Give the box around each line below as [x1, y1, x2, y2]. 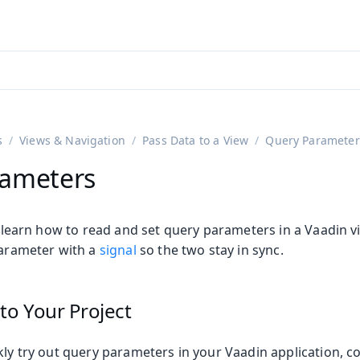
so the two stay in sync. [136, 241, 284, 260]
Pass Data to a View [142, 133, 249, 149]
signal [99, 241, 137, 260]
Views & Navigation [19, 133, 125, 149]
